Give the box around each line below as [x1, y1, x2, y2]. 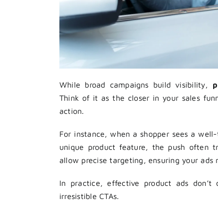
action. [59, 106, 84, 115]
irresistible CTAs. [59, 191, 119, 200]
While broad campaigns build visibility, [59, 80, 213, 89]
